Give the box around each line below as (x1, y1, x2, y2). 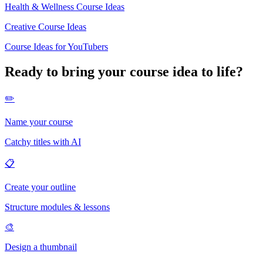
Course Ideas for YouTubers (5, 41, 108, 52)
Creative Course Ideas (5, 21, 86, 32)
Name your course (5, 116, 73, 127)
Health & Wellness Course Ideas (5, 1, 124, 12)
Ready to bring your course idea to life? (5, 63, 243, 79)
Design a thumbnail (5, 241, 77, 252)
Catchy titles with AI (5, 136, 81, 147)
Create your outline (5, 181, 76, 192)
